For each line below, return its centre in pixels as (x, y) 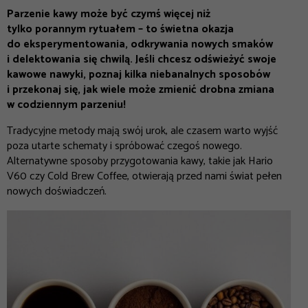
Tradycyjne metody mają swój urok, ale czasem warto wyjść (142, 131)
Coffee (111, 176)
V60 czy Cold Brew (51, 176)
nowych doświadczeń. (58, 191)
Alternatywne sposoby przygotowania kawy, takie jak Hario (140, 161)
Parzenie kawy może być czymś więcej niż (109, 14)
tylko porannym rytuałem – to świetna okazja (120, 29)
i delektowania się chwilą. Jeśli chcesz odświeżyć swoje (142, 59)
